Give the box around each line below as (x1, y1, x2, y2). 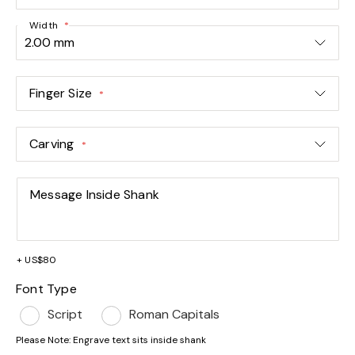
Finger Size (29, 85, 93, 101)
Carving (29, 136, 74, 152)
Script (48, 306, 82, 323)
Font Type (16, 281, 77, 297)
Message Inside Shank (30, 186, 159, 203)
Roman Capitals (129, 306, 219, 323)
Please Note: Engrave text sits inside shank (16, 334, 206, 346)
